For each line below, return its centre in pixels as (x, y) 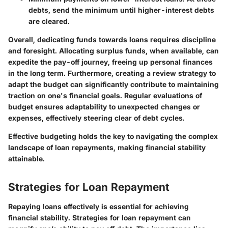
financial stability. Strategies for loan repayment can (99, 217)
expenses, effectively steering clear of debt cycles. (96, 118)
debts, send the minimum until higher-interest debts (121, 10)
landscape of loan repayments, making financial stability (107, 148)
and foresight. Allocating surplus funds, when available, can (113, 51)
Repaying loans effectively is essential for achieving (98, 206)
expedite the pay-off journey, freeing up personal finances (110, 62)
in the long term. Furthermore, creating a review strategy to (112, 73)
